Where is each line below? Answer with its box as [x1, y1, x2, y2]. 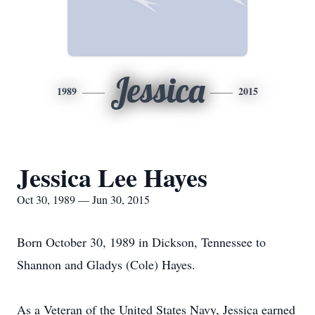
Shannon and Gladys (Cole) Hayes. [17, 256, 195, 273]
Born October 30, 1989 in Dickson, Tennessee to [17, 233, 266, 250]
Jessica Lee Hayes [17, 159, 207, 195]
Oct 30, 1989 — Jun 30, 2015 [17, 192, 150, 207]
